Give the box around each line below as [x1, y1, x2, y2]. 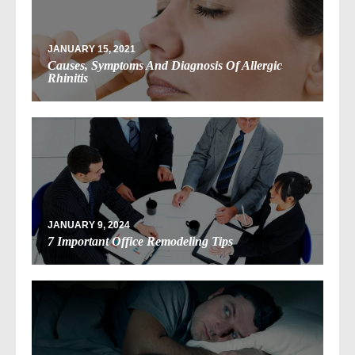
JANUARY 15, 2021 [48, 44, 136, 55]
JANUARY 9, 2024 [48, 219, 130, 231]
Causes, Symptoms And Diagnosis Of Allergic [48, 59, 282, 73]
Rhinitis [48, 71, 88, 86]
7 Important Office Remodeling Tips [48, 235, 233, 249]
